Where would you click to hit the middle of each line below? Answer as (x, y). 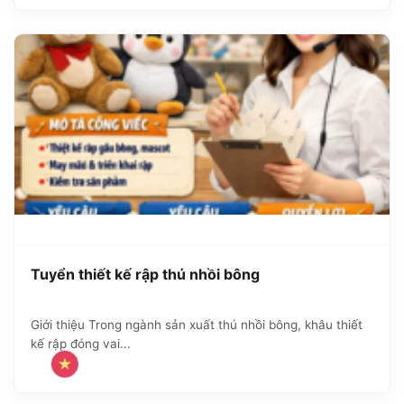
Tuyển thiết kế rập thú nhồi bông (145, 274)
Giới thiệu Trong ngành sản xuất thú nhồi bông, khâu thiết (197, 324)
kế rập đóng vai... (81, 343)
